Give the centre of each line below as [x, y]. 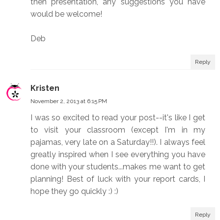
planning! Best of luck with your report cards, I [118, 179]
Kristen [45, 88]
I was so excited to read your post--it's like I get [118, 118]
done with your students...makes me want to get [118, 167]
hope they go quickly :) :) [74, 192]
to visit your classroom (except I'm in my [118, 130]
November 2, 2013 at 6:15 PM [69, 101]
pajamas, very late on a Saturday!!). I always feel [118, 142]
